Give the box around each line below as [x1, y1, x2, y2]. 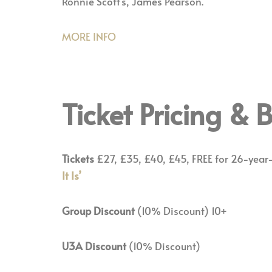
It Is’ [62, 168, 81, 183]
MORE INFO [62, 29, 116, 44]
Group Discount [62, 203, 135, 218]
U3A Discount [62, 239, 126, 253]
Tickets [62, 151, 97, 166]
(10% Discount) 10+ [135, 203, 227, 218]
